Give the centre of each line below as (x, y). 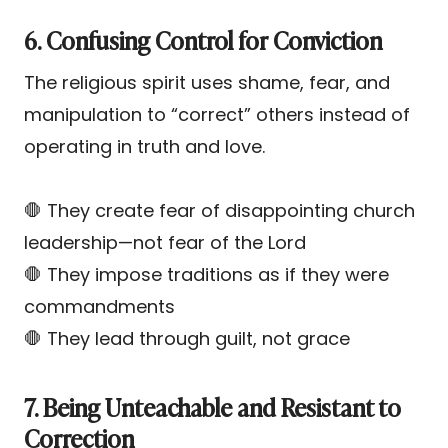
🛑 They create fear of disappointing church (219, 210)
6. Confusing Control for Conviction (203, 39)
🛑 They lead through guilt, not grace (187, 338)
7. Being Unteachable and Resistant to (212, 406)
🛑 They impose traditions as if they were (206, 274)
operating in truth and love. (144, 146)
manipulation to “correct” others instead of (217, 114)
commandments (99, 306)
